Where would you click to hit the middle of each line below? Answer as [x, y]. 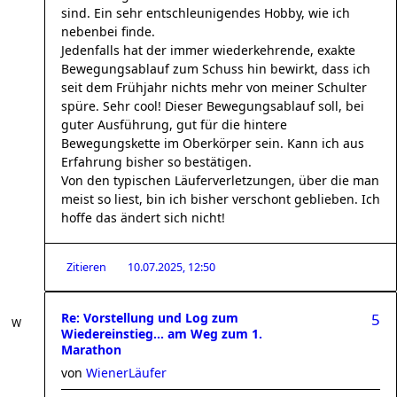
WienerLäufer [126, 373]
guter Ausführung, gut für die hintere [174, 125]
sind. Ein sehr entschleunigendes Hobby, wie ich [206, 13]
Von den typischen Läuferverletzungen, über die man [220, 180]
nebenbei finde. [108, 31]
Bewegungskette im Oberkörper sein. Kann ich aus [213, 143]
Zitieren [86, 267]
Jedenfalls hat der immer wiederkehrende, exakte [208, 50]
